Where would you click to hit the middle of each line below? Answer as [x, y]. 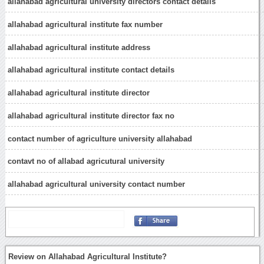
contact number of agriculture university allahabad [100, 138]
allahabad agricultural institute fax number [85, 24]
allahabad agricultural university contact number [97, 184]
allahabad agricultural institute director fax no [91, 115]
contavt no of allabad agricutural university [86, 161]
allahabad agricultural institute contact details [91, 70]
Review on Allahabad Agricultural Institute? [88, 257]
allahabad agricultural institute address [79, 47]
